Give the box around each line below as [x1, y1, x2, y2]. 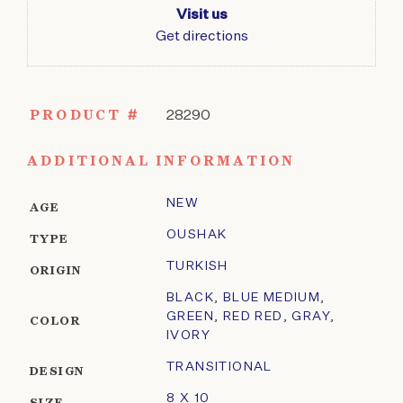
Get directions [155, 30, 248, 45]
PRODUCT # [30, 109, 139, 123]
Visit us [175, 8, 228, 23]
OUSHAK [166, 228, 228, 242]
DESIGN [30, 366, 85, 379]
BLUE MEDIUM [222, 291, 321, 305]
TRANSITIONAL [166, 361, 273, 374]
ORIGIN [30, 265, 82, 278]
